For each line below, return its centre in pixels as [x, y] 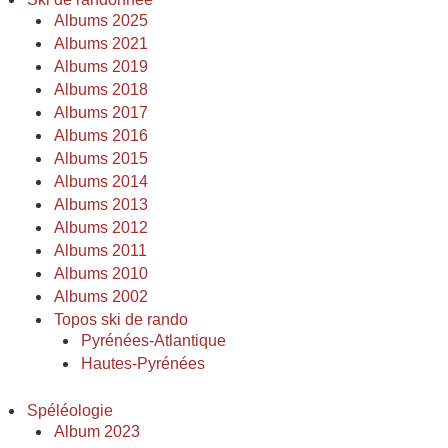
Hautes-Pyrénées [143, 363]
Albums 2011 [100, 250]
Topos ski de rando [121, 319]
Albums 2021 [101, 43]
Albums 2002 [101, 296]
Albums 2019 [101, 66]
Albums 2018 [101, 89]
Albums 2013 [101, 204]
